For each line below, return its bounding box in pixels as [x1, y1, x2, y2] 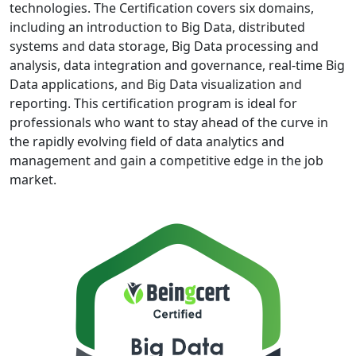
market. [10, 171, 56, 188]
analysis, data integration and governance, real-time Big [10, 56, 345, 74]
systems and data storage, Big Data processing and [10, 37, 319, 55]
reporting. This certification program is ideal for [10, 95, 297, 112]
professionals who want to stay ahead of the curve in [10, 114, 328, 131]
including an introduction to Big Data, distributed [10, 18, 305, 36]
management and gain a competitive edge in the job [10, 152, 323, 169]
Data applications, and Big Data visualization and [10, 75, 302, 93]
